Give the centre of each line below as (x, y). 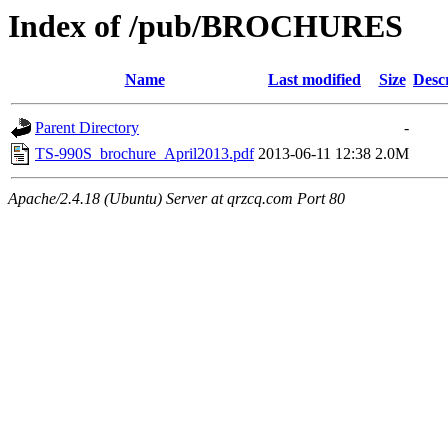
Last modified (314, 80)
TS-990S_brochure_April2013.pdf (144, 154)
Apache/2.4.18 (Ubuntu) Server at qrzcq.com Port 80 (176, 199)
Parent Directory (87, 128)
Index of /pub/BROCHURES (205, 26)
